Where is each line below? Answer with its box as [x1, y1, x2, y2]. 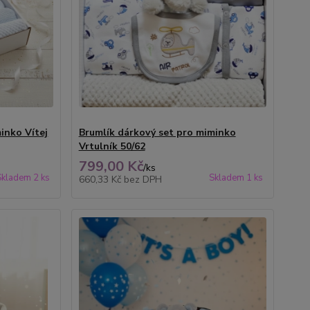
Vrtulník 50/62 [78, 140, 145, 153]
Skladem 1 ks [208, 172, 263, 184]
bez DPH [123, 173, 162, 186]
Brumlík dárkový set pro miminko [78, 126, 236, 139]
